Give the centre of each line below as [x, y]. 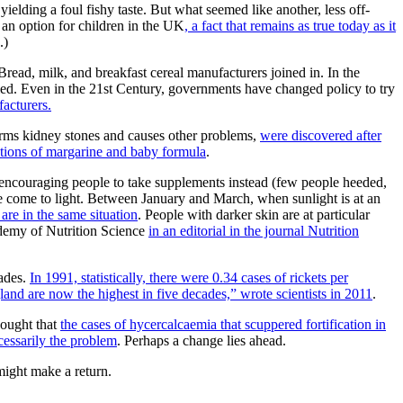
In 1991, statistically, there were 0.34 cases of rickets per [189, 277]
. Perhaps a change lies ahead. [201, 340]
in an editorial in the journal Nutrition [254, 230]
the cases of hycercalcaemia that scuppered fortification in [223, 324]
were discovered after [321, 135]
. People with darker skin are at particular [254, 214]
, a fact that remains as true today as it [290, 25]
